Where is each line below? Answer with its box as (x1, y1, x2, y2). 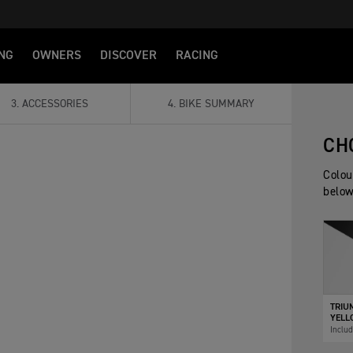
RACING (176, 50, 218, 62)
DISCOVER (100, 50, 157, 62)
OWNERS (32, 50, 81, 62)
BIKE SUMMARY (179, 98, 255, 110)
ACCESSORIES (22, 98, 89, 110)
